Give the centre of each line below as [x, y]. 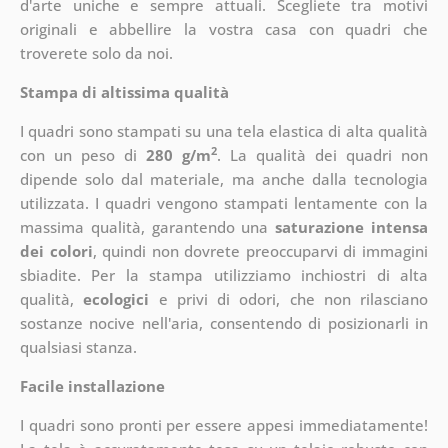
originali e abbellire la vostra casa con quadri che [224, 29]
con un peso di [82, 155]
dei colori [56, 251]
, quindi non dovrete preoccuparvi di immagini [260, 251]
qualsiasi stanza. [78, 347]
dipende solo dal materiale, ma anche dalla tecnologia [224, 179]
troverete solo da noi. [96, 53]
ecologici [116, 299]
